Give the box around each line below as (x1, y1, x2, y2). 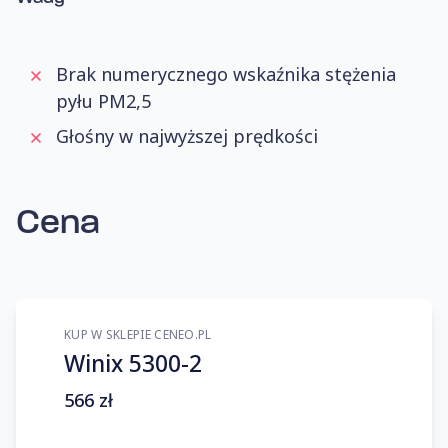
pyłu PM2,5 (56, 89, 151, 113)
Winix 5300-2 (64, 348, 202, 379)
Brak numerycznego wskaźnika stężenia (56, 62, 396, 86)
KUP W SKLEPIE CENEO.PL (64, 326, 212, 343)
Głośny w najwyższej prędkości (56, 124, 318, 148)
